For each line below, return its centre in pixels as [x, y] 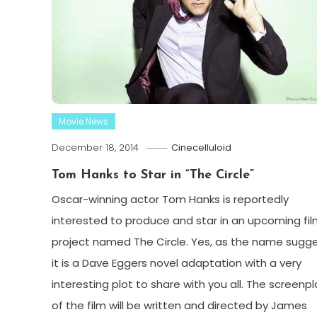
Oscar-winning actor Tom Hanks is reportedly [170, 199]
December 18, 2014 [95, 147]
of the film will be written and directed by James [179, 305]
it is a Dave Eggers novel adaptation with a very [176, 263]
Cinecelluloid [201, 147]
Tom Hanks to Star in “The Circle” [152, 175]
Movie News [83, 121]
